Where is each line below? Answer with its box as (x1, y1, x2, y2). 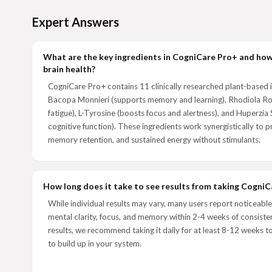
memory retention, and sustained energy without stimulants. (48, 135, 260, 144)
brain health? (43, 64, 95, 74)
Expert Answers (32, 15, 119, 29)
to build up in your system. (48, 239, 141, 248)
